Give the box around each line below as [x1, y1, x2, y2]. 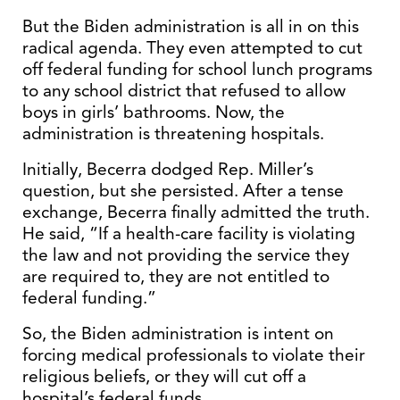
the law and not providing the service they [22, 244, 349, 266]
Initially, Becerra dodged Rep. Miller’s [22, 158, 313, 180]
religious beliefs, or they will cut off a [22, 365, 306, 387]
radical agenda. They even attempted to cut [22, 37, 362, 59]
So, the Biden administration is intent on [22, 322, 334, 345]
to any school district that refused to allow [22, 79, 346, 102]
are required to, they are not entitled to [22, 265, 329, 287]
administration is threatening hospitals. [22, 122, 324, 145]
